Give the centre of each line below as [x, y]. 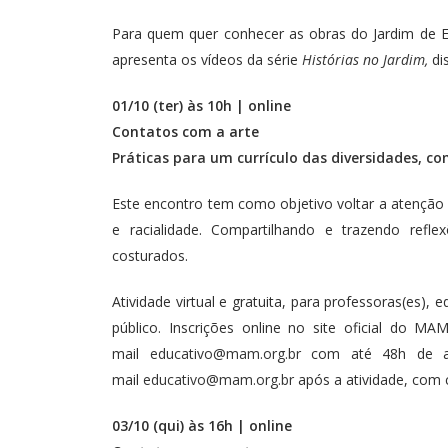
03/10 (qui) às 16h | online [202, 426]
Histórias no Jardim [363, 60]
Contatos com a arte [185, 132]
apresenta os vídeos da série [207, 60]
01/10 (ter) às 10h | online [203, 106]
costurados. [150, 256]
